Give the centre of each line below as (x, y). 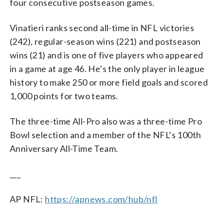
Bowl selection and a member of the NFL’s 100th (106, 135)
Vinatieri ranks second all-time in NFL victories (102, 27)
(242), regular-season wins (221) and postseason (105, 41)
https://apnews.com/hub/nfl (101, 199)
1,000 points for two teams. (64, 96)
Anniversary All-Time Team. (64, 148)
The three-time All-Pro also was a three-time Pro (106, 121)
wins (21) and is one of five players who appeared (107, 55)
